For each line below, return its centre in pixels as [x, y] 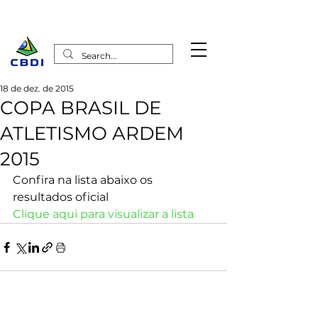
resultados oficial [61, 197]
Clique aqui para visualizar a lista [103, 214]
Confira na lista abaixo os [84, 180]
